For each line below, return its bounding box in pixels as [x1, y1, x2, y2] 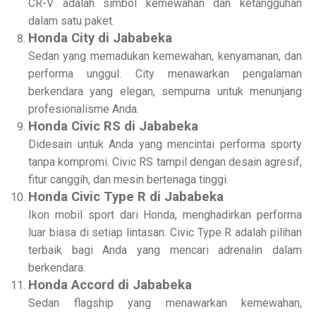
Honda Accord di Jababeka [28, 277, 192, 293]
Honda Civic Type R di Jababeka [28, 189, 224, 205]
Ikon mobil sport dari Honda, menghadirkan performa [28, 208, 302, 221]
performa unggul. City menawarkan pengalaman [28, 67, 302, 80]
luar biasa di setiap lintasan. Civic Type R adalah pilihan [28, 226, 302, 239]
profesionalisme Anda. [28, 102, 139, 116]
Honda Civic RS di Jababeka [28, 119, 198, 134]
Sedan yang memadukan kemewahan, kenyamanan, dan [28, 49, 302, 63]
